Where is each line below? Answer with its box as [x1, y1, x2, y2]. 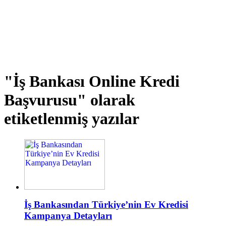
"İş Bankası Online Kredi [4, 72, 180, 91]
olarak [90, 91, 135, 109]
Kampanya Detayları [24, 210, 112, 221]
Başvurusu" [4, 91, 90, 109]
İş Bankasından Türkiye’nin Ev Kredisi [24, 199, 188, 210]
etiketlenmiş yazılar [4, 109, 139, 128]
